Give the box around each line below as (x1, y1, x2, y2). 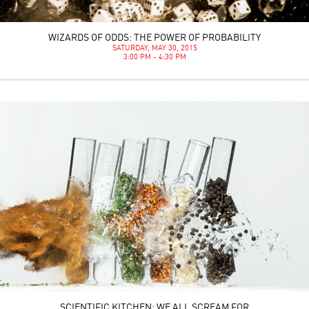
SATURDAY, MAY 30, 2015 (112, 45, 197, 53)
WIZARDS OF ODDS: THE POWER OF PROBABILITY (48, 33, 261, 43)
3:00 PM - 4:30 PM (123, 54, 186, 62)
